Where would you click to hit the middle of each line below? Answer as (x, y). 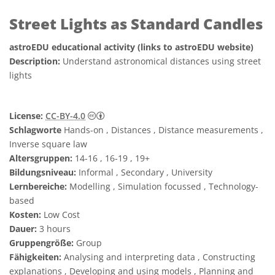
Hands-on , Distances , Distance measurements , (162, 130)
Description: (36, 61)
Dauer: (23, 229)
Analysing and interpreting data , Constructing (158, 257)
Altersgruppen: (41, 158)
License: (26, 116)
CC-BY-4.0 (65, 116)
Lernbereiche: (38, 186)
